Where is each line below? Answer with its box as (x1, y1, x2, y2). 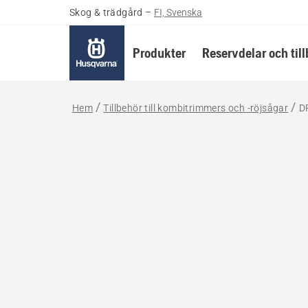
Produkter (132, 45, 186, 60)
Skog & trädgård (69, 7, 143, 18)
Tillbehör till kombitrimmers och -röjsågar (103, 102, 289, 113)
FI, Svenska (154, 7, 203, 18)
